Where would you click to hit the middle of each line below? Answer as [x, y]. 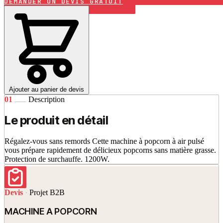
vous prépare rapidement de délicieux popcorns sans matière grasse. [110, 150]
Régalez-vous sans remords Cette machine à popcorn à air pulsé [104, 141]
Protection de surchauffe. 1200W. [57, 159]
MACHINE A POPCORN [51, 211]
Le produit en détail [56, 120]
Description [47, 99]
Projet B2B [47, 192]
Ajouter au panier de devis [47, 89]
